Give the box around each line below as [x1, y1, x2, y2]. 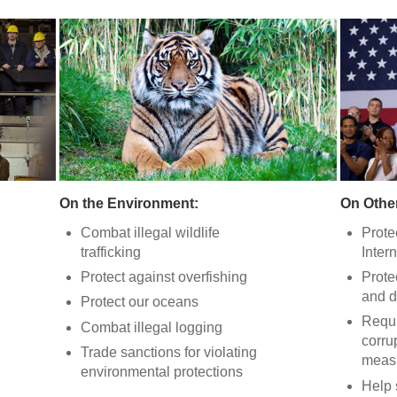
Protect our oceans [80, 294, 198, 310]
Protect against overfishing [80, 269, 247, 285]
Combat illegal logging [80, 319, 222, 335]
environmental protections [80, 364, 243, 380]
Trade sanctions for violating [80, 345, 257, 361]
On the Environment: [58, 195, 198, 211]
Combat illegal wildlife [80, 224, 220, 240]
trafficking [80, 244, 141, 260]
